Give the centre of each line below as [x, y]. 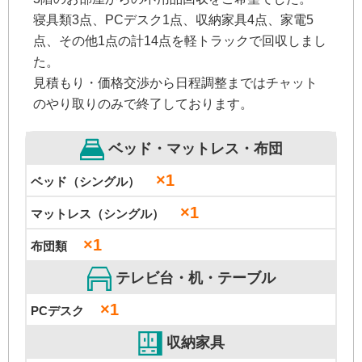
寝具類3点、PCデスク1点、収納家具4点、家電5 [173, 20]
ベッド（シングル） [85, 182]
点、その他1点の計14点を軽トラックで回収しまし [180, 41]
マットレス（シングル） [97, 214]
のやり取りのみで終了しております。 [143, 104]
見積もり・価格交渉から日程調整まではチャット [175, 83]
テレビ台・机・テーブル [193, 278]
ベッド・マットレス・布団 [193, 149]
